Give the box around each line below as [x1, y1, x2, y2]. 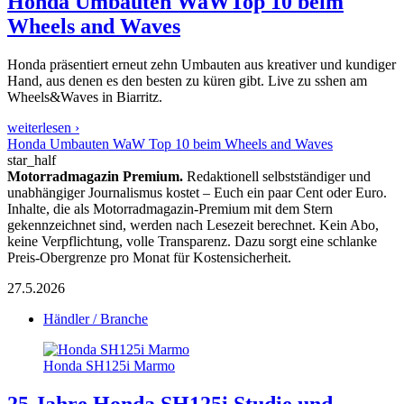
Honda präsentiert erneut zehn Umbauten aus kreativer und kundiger [7, 56, 396, 72]
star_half [7, 151, 56, 168]
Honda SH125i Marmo [43, 357, 175, 373]
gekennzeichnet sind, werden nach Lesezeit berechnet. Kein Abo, [7, 216, 379, 233]
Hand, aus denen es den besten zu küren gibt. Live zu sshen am [7, 72, 367, 88]
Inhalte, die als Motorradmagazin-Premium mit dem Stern [7, 200, 333, 216]
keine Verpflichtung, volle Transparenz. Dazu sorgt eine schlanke [7, 233, 377, 249]
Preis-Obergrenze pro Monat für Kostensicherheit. [7, 249, 291, 265]
